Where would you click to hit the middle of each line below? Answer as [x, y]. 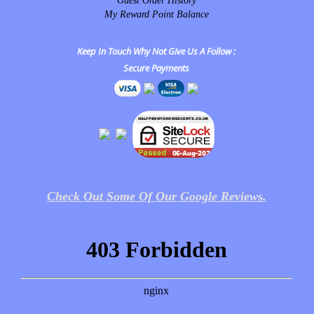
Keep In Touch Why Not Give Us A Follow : [156, 51]
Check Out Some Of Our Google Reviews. [156, 196]
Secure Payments [156, 68]
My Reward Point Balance [156, 14]
